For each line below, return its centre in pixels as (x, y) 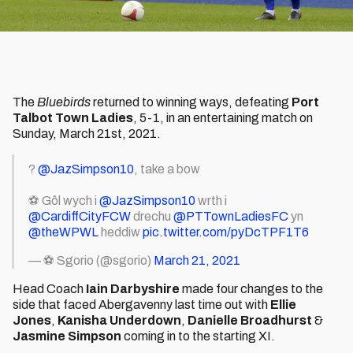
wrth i (211, 201)
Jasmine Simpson (67, 336)
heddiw (121, 232)
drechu (152, 216)
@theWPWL (63, 232)
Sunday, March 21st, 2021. (87, 134)
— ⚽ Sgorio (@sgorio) (91, 260)
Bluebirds (64, 102)
